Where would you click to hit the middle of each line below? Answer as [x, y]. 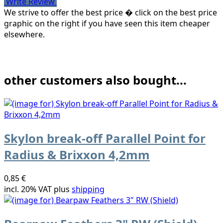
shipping [88, 189]
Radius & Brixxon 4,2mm [77, 154]
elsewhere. [24, 35]
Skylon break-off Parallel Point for [105, 138]
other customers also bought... [95, 80]
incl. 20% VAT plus [38, 189]
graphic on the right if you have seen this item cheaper [107, 24]
